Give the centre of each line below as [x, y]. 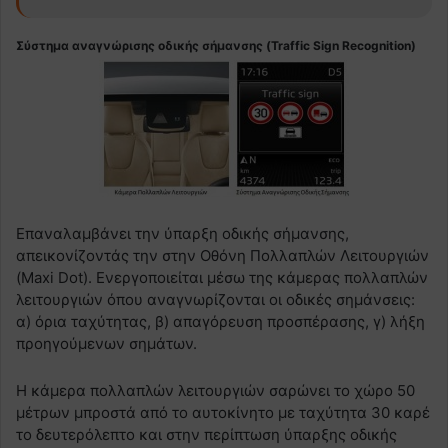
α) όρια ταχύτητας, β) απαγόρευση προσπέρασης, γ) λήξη [220, 322]
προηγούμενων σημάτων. [106, 344]
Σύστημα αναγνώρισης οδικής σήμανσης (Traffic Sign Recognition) [216, 45]
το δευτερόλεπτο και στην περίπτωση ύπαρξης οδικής [206, 435]
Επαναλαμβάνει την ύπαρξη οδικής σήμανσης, [182, 234]
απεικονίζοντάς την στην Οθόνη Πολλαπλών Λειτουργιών [222, 256]
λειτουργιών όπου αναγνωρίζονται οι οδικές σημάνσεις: [215, 300]
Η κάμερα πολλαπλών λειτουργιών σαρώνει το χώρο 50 [215, 391]
